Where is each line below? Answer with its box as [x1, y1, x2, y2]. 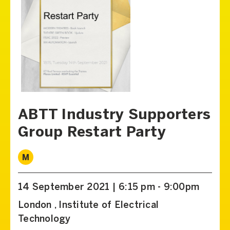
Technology [18, 215, 71, 224]
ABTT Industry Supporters [18, 108, 210, 122]
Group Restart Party [18, 125, 166, 140]
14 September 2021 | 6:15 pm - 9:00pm [18, 183, 199, 192]
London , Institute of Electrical [18, 201, 159, 210]
